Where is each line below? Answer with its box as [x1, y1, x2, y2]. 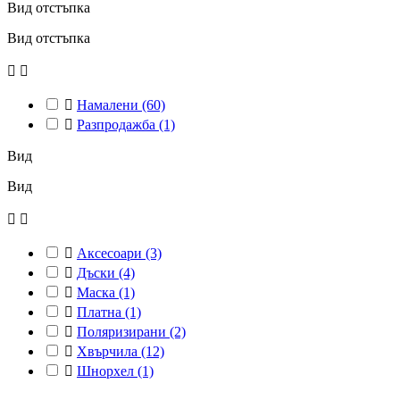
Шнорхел [77, 363, 137, 379]
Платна [77, 304, 125, 321]
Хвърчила [77, 344, 141, 360]
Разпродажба [77, 117, 159, 133]
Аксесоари [77, 246, 146, 262]
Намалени [77, 97, 142, 113]
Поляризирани [77, 324, 170, 340]
